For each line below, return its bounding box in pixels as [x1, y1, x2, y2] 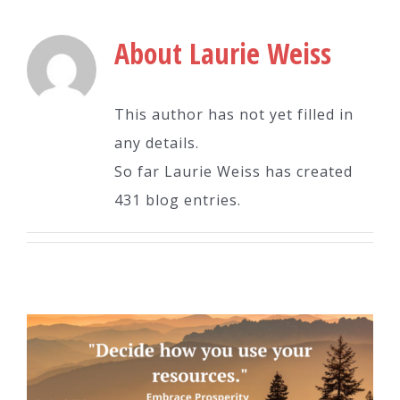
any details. [113, 133, 199, 153]
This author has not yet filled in [113, 104, 354, 124]
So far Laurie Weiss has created [113, 162, 353, 181]
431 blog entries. [113, 190, 241, 210]
